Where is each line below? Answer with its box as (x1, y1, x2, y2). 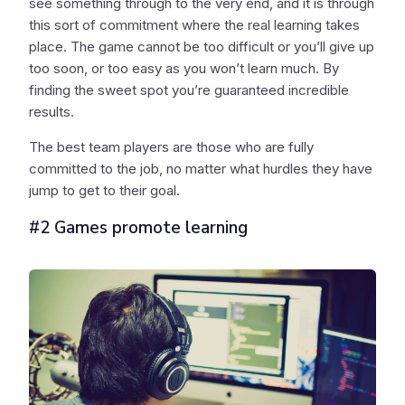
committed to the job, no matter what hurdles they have (29, 160, 372, 178)
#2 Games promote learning (29, 216, 248, 240)
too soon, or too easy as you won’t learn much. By (29, 60, 339, 78)
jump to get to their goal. (29, 182, 180, 200)
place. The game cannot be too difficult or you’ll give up (29, 38, 374, 56)
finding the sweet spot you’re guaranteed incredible (29, 81, 349, 99)
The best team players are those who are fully (29, 138, 314, 156)
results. (29, 103, 74, 121)
